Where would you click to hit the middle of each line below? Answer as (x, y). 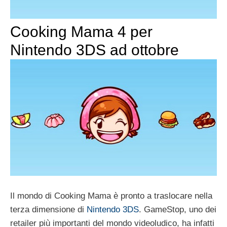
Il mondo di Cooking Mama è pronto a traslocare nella (111, 196)
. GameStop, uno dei (178, 209)
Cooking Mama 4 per (81, 31)
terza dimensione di (48, 209)
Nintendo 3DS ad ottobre (94, 50)
